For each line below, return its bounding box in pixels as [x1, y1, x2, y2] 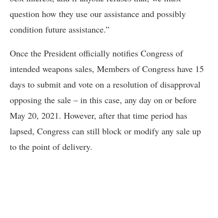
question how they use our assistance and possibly [10, 8, 186, 20]
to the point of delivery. [10, 141, 92, 153]
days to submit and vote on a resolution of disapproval [10, 78, 200, 91]
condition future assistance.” [10, 23, 109, 36]
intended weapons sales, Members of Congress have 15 [10, 63, 204, 75]
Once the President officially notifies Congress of [10, 47, 183, 59]
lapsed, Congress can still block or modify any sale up [10, 125, 201, 137]
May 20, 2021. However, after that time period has [10, 109, 187, 122]
